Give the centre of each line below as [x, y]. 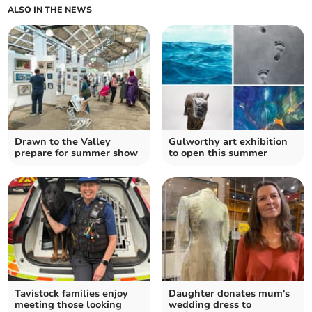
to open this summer [218, 153]
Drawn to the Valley [63, 142]
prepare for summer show [77, 153]
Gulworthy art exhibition [228, 142]
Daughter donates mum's [229, 294]
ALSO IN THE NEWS [50, 10]
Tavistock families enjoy [72, 294]
